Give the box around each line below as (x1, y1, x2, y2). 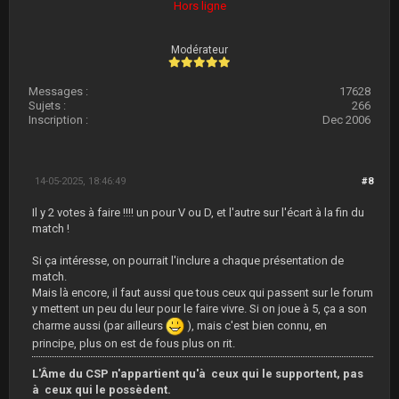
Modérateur (171, 44, 228, 56)
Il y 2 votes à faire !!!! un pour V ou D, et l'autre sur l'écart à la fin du (32, 206, 364, 219)
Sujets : (28, 99, 66, 112)
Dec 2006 (322, 113, 370, 126)
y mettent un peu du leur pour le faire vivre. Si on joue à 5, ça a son (32, 302, 367, 315)
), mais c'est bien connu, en (184, 318, 327, 332)
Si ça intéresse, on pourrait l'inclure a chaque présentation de (32, 254, 344, 267)
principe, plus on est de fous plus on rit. (32, 337, 235, 350)
